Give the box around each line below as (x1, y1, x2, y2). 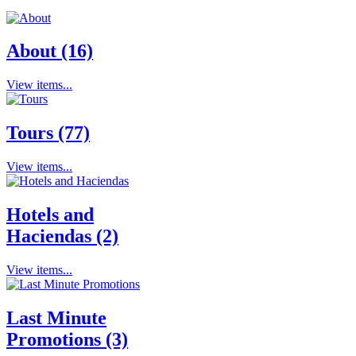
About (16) (6, 41, 93, 62)
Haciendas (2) (6, 226, 118, 247)
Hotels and (6, 204, 94, 226)
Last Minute (6, 307, 106, 328)
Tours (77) (6, 122, 90, 144)
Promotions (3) (6, 328, 128, 350)
